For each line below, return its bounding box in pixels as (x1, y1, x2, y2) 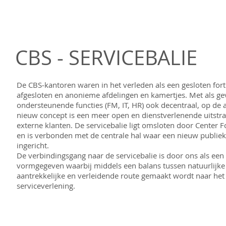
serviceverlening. (17, 181, 75, 191)
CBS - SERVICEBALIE (15, 44, 197, 71)
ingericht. (17, 140, 49, 150)
